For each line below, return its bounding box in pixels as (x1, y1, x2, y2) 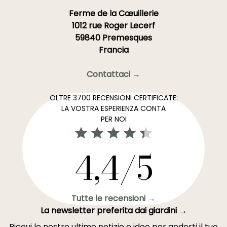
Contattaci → (87, 68, 140, 80)
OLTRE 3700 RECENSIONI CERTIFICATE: (49, 93, 178, 103)
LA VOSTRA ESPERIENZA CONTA (61, 103, 166, 113)
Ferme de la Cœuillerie (68, 8, 159, 19)
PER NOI (100, 114, 127, 124)
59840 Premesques (75, 32, 152, 44)
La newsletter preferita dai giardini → (40, 205, 187, 216)
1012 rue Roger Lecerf (72, 20, 155, 31)
